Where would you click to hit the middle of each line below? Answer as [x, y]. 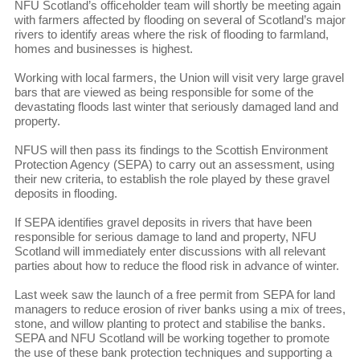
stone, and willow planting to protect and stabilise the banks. [171, 324]
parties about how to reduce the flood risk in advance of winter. [176, 266]
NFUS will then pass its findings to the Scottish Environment [171, 150]
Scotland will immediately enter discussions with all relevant [170, 252]
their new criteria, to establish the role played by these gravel [172, 179]
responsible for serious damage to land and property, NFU [165, 237]
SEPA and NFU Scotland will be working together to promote [172, 338]
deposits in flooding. [65, 194]
